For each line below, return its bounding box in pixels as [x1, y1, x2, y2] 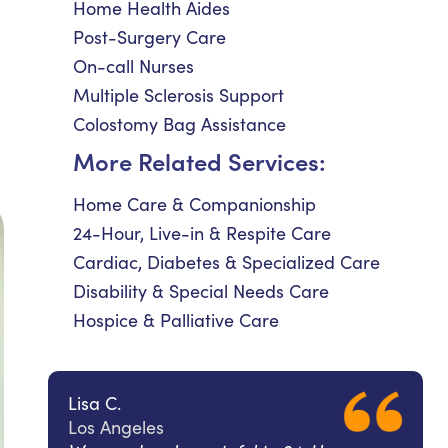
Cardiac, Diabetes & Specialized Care [73, 250, 380, 274]
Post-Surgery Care [73, 25, 226, 49]
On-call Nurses [73, 54, 194, 78]
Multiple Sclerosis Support [73, 83, 284, 107]
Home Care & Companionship [73, 192, 316, 216]
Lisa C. [68, 391, 121, 415]
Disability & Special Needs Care [73, 279, 329, 303]
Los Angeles [68, 415, 164, 439]
